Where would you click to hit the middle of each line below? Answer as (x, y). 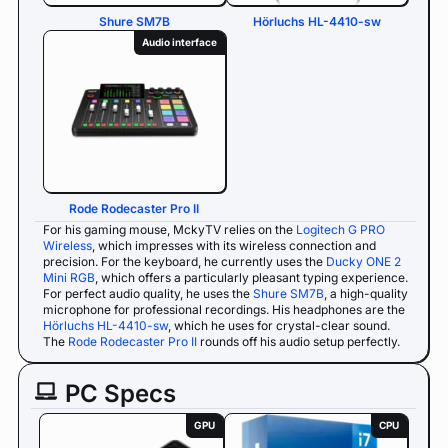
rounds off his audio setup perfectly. (298, 341)
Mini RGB (69, 277)
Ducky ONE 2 (363, 261)
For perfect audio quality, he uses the (148, 293)
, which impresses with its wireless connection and (234, 245)
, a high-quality (366, 293)
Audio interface (179, 42)
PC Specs (120, 393)
